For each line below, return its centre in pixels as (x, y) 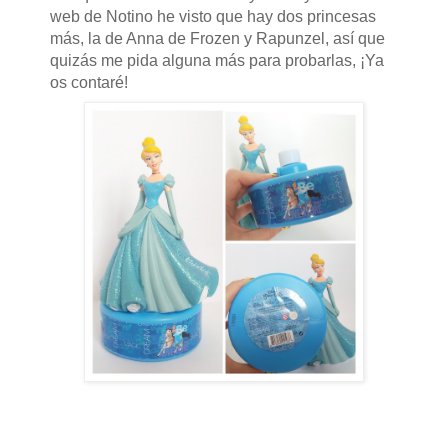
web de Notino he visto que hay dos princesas (212, 17)
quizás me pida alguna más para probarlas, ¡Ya (216, 61)
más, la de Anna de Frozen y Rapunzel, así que (217, 39)
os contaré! (90, 83)
